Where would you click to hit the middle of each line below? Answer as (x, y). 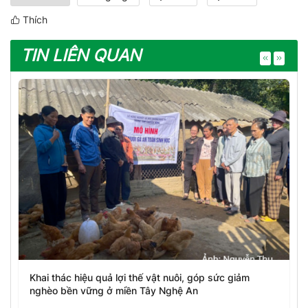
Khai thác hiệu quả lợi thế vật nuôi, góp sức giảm (140, 278)
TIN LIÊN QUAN (81, 56)
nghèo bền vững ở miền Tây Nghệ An (114, 291)
